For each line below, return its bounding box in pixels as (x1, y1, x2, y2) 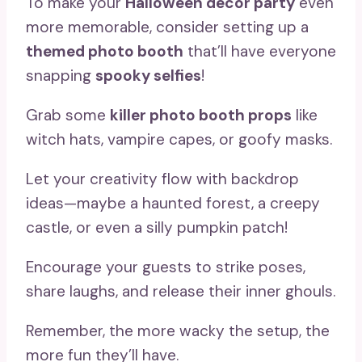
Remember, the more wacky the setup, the (26, 320, 330, 341)
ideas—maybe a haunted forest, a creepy (26, 192, 320, 213)
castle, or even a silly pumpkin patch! (26, 217, 288, 238)
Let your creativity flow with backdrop (26, 168, 299, 189)
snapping (26, 65, 95, 86)
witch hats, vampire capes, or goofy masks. (26, 128, 332, 149)
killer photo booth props (110, 104, 292, 125)
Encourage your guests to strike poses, (26, 256, 305, 277)
